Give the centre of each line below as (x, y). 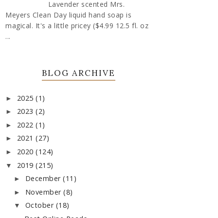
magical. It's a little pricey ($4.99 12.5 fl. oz (77, 25)
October (40, 205)
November (44, 192)
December (44, 179)
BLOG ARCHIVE (78, 73)
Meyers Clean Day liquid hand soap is (68, 15)
